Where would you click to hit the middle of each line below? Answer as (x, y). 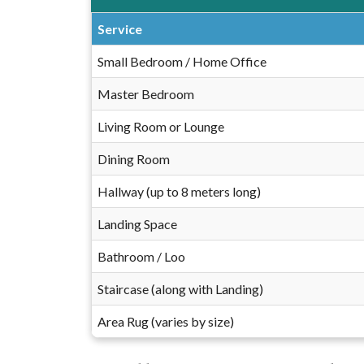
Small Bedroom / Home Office (182, 62)
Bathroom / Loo (141, 257)
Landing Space (137, 224)
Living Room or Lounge (161, 127)
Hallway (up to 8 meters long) (179, 192)
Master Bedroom (146, 94)
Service (120, 29)
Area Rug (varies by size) (166, 322)
